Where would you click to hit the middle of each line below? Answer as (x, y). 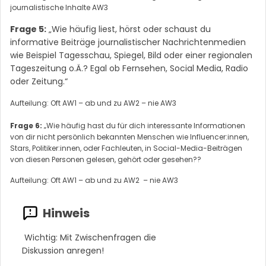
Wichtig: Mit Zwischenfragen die (90, 237)
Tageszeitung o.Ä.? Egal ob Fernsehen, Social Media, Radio (129, 68)
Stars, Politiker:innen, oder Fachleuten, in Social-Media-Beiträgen (126, 148)
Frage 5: (28, 29)
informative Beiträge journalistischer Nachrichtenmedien (128, 42)
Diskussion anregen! (64, 250)
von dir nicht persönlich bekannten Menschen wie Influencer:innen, (129, 137)
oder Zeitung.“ (39, 81)
